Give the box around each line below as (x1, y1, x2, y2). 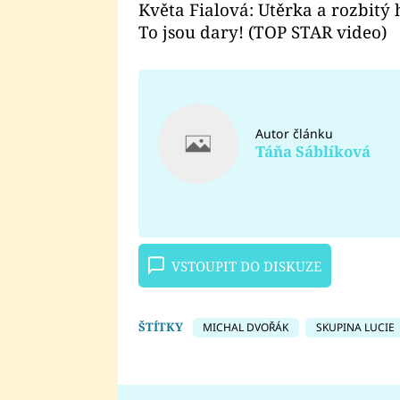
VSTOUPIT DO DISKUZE (171, 256, 321, 275)
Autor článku (254, 125, 333, 143)
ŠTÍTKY (137, 319, 183, 336)
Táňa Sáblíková (254, 140, 371, 162)
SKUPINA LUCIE (315, 320, 395, 336)
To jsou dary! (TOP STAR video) (137, 21, 387, 44)
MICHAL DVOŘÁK (203, 320, 289, 336)
